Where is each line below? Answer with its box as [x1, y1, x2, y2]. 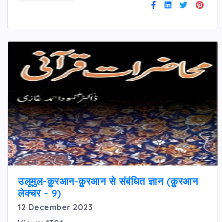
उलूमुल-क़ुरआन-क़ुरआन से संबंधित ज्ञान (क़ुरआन [18, 174, 198, 187]
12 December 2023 [18, 202, 93, 212]
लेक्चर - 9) [18, 186, 61, 199]
